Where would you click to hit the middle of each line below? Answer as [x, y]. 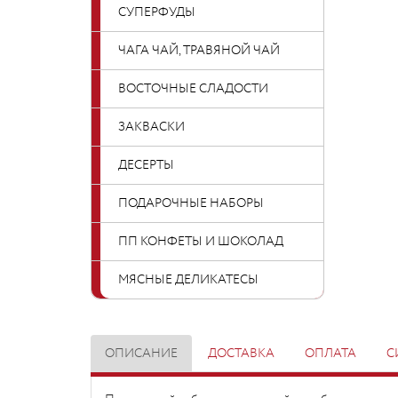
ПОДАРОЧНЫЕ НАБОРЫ [191, 203]
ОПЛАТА [330, 354]
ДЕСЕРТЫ [146, 165]
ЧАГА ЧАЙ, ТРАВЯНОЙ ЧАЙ [199, 51]
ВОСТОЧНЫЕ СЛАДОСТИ [193, 89]
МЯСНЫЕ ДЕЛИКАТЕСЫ [188, 280]
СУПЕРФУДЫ [157, 12]
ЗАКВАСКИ [151, 127]
